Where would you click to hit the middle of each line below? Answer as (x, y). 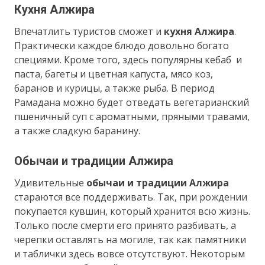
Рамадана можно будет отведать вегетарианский (132, 102)
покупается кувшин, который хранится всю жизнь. (132, 211)
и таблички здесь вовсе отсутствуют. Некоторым (130, 253)
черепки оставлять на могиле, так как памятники (130, 239)
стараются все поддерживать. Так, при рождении (131, 197)
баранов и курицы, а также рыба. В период (115, 88)
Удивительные (51, 182)
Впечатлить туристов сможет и (89, 31)
